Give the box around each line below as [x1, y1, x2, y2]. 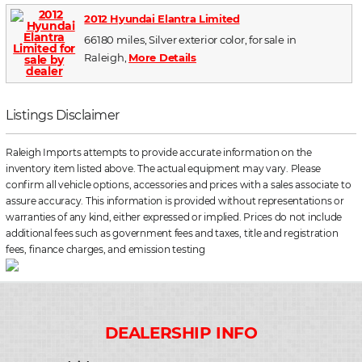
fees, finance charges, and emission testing [6, 242, 205, 255]
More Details [128, 50, 196, 64]
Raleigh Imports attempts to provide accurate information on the [6, 145, 312, 158]
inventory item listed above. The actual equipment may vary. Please [6, 162, 322, 175]
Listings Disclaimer [6, 106, 120, 124]
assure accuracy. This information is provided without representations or [6, 194, 344, 207]
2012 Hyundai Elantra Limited [84, 11, 240, 25]
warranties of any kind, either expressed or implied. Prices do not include [6, 210, 343, 223]
